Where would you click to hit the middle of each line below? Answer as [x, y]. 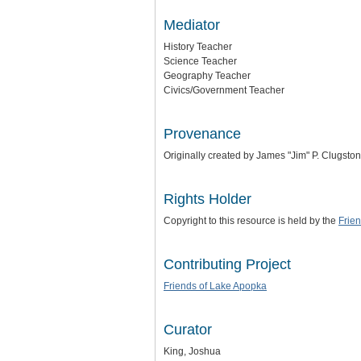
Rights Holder [207, 199]
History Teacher [198, 47]
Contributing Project [227, 264]
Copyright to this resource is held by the [251, 221]
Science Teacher [200, 61]
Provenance [202, 134]
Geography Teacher [207, 76]
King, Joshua [192, 351]
